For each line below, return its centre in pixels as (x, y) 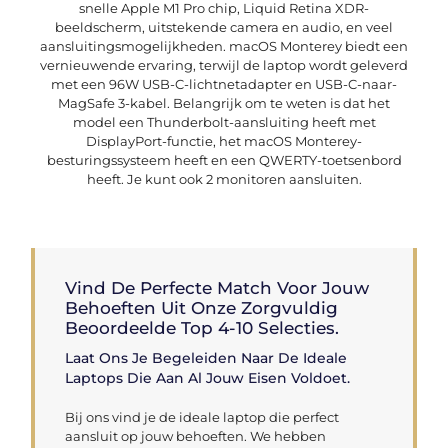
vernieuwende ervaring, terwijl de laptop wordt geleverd (224, 65)
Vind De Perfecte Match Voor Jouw (217, 287)
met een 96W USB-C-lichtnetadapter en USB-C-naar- (224, 84)
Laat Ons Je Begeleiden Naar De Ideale (206, 357)
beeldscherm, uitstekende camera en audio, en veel (224, 27)
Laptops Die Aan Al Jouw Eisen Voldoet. (208, 377)
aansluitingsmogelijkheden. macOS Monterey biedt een (224, 46)
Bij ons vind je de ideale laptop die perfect (202, 416)
